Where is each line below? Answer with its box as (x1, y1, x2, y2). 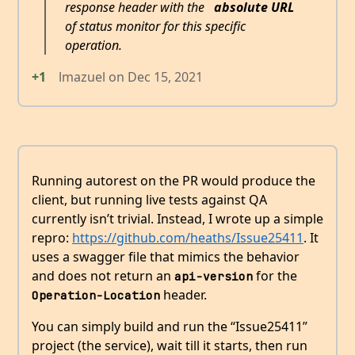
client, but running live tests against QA (32, 191, 267, 209)
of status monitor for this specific (64, 17, 246, 36)
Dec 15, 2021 (128, 68, 203, 86)
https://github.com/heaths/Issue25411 (72, 229, 303, 247)
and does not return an (32, 267, 174, 285)
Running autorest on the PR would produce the (32, 172, 315, 190)
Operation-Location (32, 288, 160, 303)
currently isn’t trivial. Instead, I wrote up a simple (32, 210, 323, 228)
